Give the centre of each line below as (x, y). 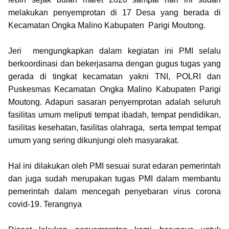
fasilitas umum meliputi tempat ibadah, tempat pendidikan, (114, 115)
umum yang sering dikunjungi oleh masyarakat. (94, 140)
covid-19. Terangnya (45, 204)
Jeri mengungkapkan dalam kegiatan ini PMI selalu (114, 51)
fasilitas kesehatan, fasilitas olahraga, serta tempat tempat (114, 128)
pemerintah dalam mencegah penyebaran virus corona (114, 191)
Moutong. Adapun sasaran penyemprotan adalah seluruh (114, 102)
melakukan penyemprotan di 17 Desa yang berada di (114, 13)
